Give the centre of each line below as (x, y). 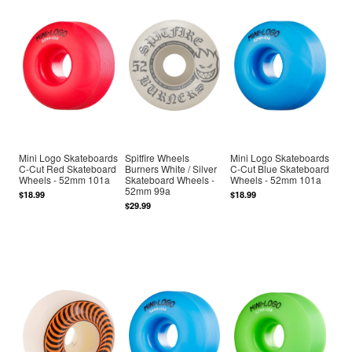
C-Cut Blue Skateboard (280, 168)
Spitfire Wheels (157, 157)
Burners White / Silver (170, 168)
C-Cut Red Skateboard (68, 168)
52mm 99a (147, 190)
